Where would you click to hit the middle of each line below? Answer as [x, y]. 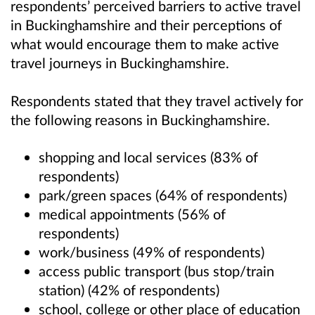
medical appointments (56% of [132, 213]
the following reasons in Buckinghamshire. [140, 119]
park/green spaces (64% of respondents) [163, 194]
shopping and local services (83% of [148, 156]
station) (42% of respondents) [129, 289]
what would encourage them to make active [145, 44]
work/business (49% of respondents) [152, 251]
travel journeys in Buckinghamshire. [120, 63]
